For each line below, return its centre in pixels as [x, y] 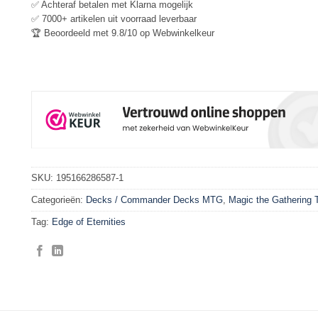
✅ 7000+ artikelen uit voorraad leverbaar [114, 18]
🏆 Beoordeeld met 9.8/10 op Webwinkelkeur [123, 33]
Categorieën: [59, 199]
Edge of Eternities [89, 221]
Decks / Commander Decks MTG [154, 199]
